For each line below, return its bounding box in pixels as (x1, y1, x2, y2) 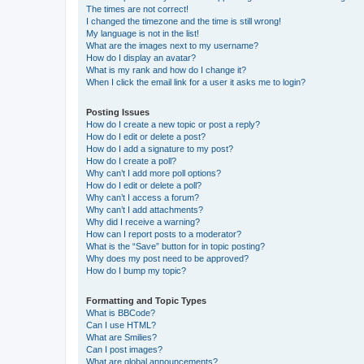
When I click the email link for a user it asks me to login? (86, 76, 305, 87)
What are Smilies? (86, 331, 157, 342)
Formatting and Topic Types (86, 295, 206, 305)
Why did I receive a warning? (86, 216, 200, 227)
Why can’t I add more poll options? (86, 167, 221, 178)
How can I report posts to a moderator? (86, 228, 241, 239)
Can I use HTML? (86, 319, 156, 330)
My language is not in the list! (86, 28, 199, 38)
